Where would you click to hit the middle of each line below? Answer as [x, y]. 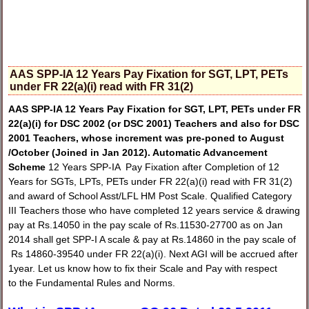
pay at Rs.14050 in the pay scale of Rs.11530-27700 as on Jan [146, 225]
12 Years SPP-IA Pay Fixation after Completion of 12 [163, 167]
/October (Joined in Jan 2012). [81, 153]
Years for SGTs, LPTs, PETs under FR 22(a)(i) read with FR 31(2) [151, 182]
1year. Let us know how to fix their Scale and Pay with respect [143, 269]
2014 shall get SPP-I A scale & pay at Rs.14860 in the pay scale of [152, 240]
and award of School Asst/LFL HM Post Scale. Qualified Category [150, 196]
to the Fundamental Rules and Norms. [92, 283]
